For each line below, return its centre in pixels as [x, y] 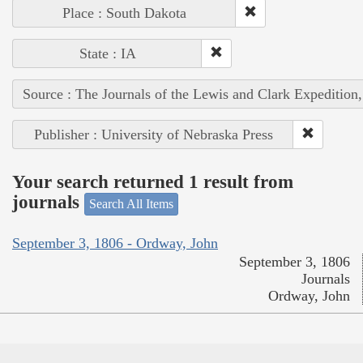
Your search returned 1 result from [153, 182]
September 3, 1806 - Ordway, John [115, 243]
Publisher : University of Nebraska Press [153, 134]
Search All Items [131, 203]
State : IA [107, 53]
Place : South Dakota [124, 13]
